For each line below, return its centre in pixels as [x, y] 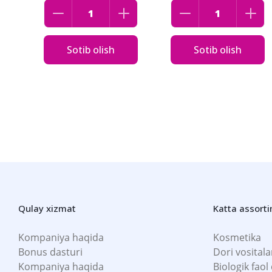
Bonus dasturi [50, 252]
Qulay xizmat [47, 208]
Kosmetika [237, 237]
